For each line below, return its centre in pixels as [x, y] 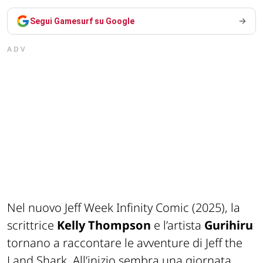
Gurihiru [229, 225]
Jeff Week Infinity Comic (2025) [145, 207]
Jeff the [224, 242]
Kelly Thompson [104, 225]
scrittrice [32, 225]
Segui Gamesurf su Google [82, 21]
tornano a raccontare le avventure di [106, 242]
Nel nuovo [36, 207]
